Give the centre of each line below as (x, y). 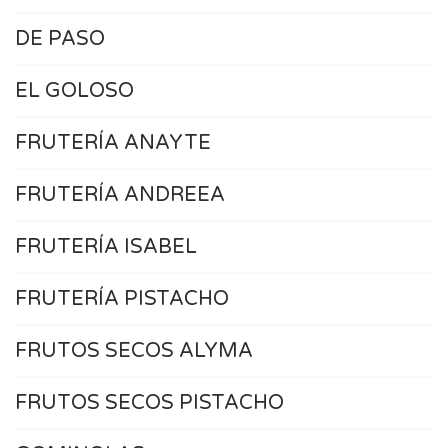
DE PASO (60, 39)
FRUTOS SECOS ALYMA (134, 351)
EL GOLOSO (74, 91)
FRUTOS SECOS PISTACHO (149, 403)
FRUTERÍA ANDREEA (120, 195)
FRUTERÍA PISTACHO (122, 299)
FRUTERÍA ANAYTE (113, 143)
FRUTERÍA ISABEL (106, 247)
